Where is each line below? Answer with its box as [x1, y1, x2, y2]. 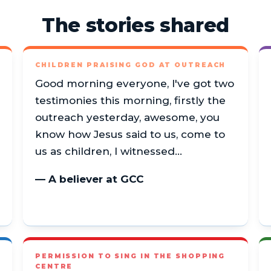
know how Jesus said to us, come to [35, 128, 225, 140]
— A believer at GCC [35, 173, 144, 186]
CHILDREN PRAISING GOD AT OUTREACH [35, 60, 226, 69]
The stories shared [41, 13, 230, 38]
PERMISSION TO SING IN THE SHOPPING [35, 252, 226, 260]
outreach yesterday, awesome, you [35, 111, 220, 123]
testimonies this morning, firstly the [35, 94, 226, 106]
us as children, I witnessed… [35, 145, 182, 157]
